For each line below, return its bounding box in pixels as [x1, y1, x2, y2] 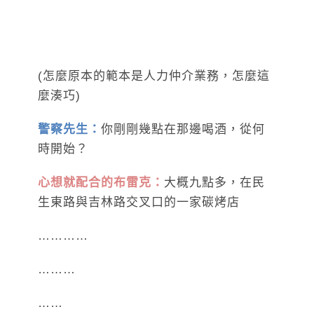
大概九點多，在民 [164, 175, 265, 189]
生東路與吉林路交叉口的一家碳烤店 [38, 195, 240, 209]
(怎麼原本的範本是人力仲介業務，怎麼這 [38, 69, 270, 83]
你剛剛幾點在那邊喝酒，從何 [101, 122, 265, 136]
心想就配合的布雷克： [38, 175, 164, 189]
